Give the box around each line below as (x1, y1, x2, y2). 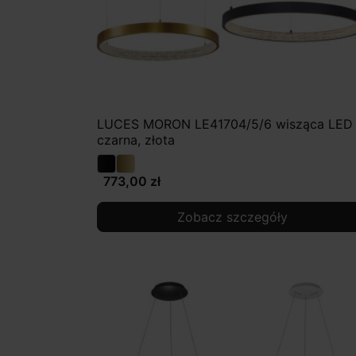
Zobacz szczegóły (176, 209, 288, 226)
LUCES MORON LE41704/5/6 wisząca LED (97, 116, 353, 133)
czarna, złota (97, 132, 175, 149)
